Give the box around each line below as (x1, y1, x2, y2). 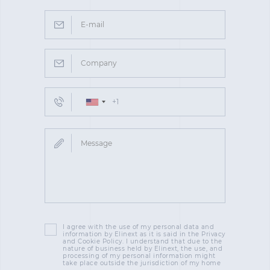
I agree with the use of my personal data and (63, 223, 214, 231)
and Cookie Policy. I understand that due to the (63, 237, 222, 245)
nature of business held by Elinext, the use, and (63, 245, 222, 253)
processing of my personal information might (63, 252, 216, 260)
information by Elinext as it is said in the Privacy (63, 230, 225, 238)
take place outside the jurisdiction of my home (63, 259, 221, 267)
